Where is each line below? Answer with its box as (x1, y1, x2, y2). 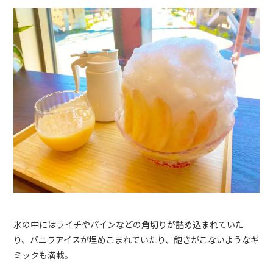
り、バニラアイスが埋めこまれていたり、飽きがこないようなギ (13, 233, 260, 246)
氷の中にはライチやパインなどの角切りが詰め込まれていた (13, 218, 244, 230)
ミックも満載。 (13, 248, 74, 261)
